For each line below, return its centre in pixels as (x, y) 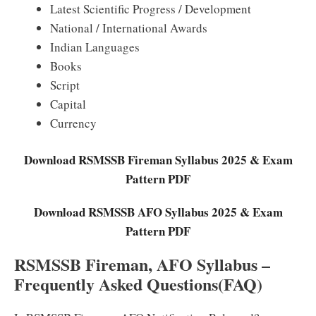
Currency (73, 123)
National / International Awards (129, 28)
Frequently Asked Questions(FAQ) (138, 284)
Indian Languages (95, 47)
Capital (68, 104)
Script (65, 85)
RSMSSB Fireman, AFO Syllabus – (142, 265)
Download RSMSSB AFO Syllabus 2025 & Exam (158, 212)
